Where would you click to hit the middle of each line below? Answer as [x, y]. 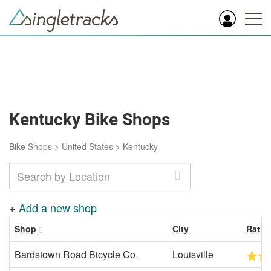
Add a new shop [58, 207]
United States [87, 146]
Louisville [193, 254]
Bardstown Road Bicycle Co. [76, 254]
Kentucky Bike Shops [90, 119]
